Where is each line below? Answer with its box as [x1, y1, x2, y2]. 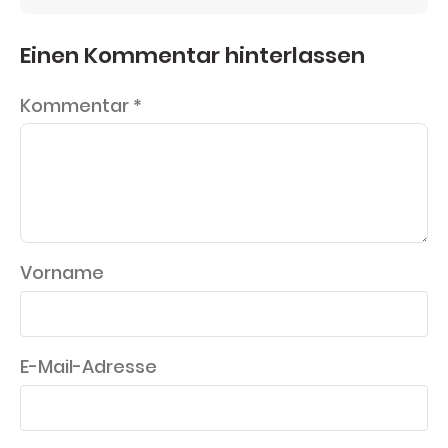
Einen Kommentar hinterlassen [20, 39, 365, 71]
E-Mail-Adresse [20, 354, 157, 380]
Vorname [20, 260, 104, 286]
